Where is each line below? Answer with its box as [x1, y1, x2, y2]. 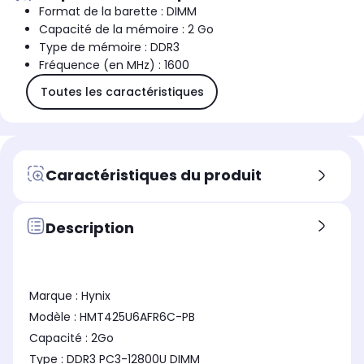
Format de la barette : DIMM [39, 3, 197, 20]
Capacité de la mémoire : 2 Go [39, 21, 214, 38]
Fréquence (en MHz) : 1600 [39, 57, 189, 74]
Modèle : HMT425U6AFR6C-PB [29, 309, 195, 326]
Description [45, 217, 134, 238]
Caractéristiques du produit [45, 164, 262, 185]
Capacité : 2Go [29, 330, 114, 347]
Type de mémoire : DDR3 [39, 39, 180, 56]
